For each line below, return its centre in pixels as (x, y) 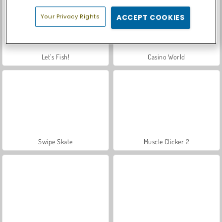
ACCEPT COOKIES (151, 18)
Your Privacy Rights (70, 17)
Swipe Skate (55, 141)
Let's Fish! (55, 56)
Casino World (166, 56)
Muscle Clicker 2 (166, 141)
